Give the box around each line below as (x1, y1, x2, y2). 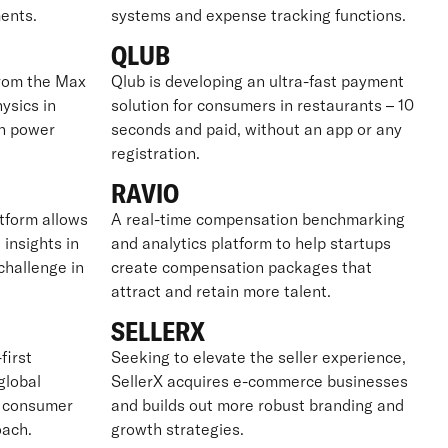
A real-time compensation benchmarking (110, 208, 405, 229)
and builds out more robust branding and (110, 394, 404, 415)
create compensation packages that (110, 256, 372, 277)
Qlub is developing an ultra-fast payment (110, 70, 404, 91)
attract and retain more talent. (110, 280, 331, 301)
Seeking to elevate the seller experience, (110, 346, 406, 367)
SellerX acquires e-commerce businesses (110, 370, 408, 391)
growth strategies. (110, 418, 244, 439)
